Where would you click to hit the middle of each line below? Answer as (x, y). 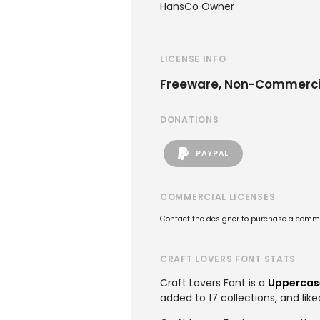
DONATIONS (190, 120)
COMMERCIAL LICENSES (218, 197)
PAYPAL (211, 153)
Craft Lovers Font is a (214, 283)
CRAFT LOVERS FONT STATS (228, 259)
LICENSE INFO (193, 59)
